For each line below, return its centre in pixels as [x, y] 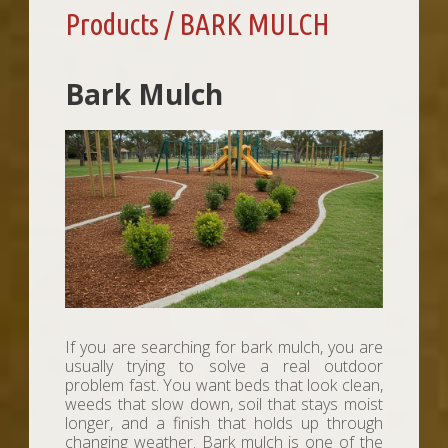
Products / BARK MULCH [197, 24]
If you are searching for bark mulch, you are [224, 347]
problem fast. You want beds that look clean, [224, 385]
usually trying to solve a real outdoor [224, 366]
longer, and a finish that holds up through [224, 423]
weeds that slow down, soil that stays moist [224, 404]
